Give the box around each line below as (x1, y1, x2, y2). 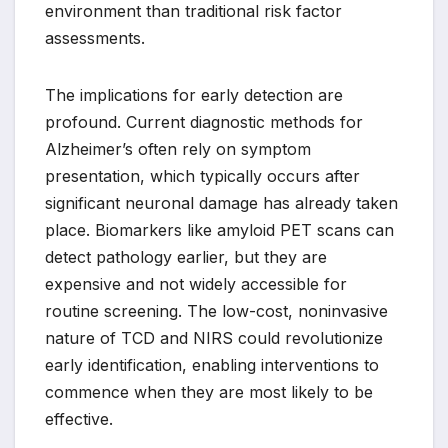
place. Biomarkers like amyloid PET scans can (45, 220, 394, 241)
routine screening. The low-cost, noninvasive (45, 301, 388, 322)
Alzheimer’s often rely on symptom (45, 139, 311, 160)
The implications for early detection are (45, 85, 343, 106)
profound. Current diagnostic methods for (45, 112, 363, 133)
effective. (45, 409, 113, 430)
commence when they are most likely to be (45, 382, 373, 403)
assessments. (45, 28, 145, 49)
